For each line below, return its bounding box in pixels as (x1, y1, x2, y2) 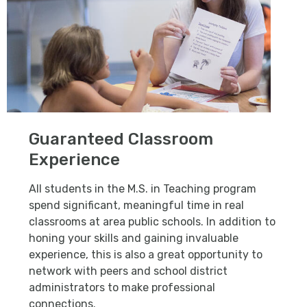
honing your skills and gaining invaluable (29, 232, 238, 245)
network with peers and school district (29, 265, 228, 278)
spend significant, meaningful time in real (29, 199, 244, 212)
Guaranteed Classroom (29, 130, 213, 149)
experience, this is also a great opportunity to (29, 248, 262, 262)
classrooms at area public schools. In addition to (29, 215, 275, 229)
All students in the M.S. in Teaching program (29, 182, 256, 196)
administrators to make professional (29, 281, 215, 295)
